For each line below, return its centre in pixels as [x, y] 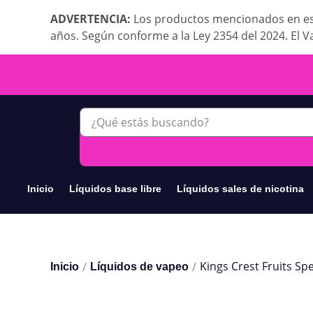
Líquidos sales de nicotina [241, 189]
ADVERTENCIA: [92, 19]
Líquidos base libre [116, 189]
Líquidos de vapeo [139, 267]
